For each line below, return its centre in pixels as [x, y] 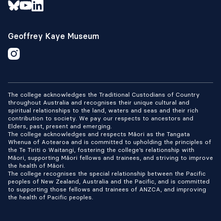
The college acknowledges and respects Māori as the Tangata [99, 134]
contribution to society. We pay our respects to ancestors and [101, 118]
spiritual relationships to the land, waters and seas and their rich [103, 110]
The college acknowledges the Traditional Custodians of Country [104, 94]
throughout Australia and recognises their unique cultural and [99, 102]
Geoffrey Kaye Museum [54, 36]
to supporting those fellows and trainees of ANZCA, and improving [107, 189]
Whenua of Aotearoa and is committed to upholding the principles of [110, 142]
